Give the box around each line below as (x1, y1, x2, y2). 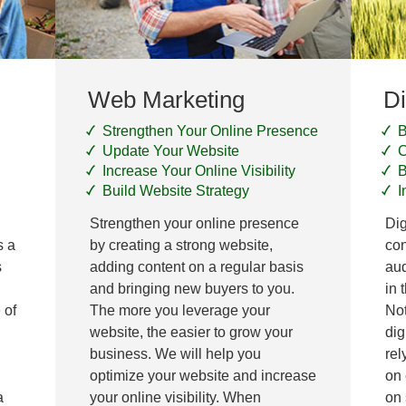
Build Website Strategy (101, 182, 249, 198)
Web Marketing (87, 85, 245, 113)
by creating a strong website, (89, 237, 273, 253)
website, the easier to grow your (89, 324, 293, 340)
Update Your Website (101, 142, 239, 159)
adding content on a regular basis (89, 258, 304, 275)
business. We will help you (89, 345, 261, 362)
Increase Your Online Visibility (101, 162, 295, 179)
